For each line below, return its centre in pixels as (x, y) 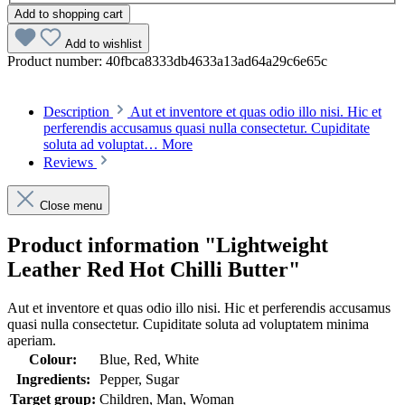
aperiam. (32, 340)
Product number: (57, 61)
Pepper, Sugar (139, 379)
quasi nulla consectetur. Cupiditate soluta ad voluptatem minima (188, 324)
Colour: (53, 359)
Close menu (71, 205)
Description (76, 111)
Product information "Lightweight (168, 245)
